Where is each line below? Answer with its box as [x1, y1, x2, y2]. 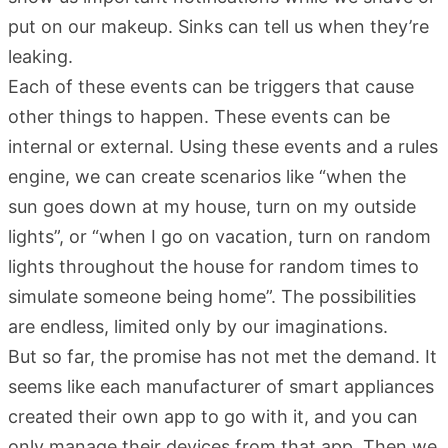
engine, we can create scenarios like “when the [8, 165, 406, 187]
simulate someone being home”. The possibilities [8, 285, 416, 307]
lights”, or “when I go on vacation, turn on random [8, 225, 431, 247]
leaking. [8, 45, 73, 67]
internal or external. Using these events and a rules [8, 135, 438, 157]
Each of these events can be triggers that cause [8, 75, 414, 97]
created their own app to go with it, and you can [8, 405, 418, 427]
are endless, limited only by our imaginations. [8, 315, 388, 337]
